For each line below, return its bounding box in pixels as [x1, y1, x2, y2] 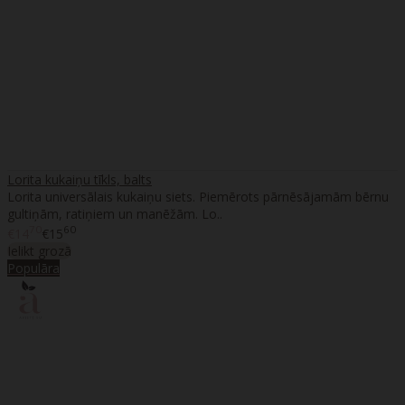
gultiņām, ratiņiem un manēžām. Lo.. [7, 205, 222, 223]
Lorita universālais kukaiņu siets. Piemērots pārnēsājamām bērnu [7, 188, 389, 206]
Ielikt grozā [7, 242, 71, 260]
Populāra [7, 259, 60, 278]
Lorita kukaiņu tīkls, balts [7, 171, 152, 189]
